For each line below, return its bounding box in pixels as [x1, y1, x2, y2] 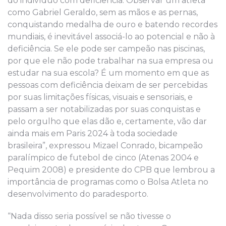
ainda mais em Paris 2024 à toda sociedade [8, 128, 178, 138]
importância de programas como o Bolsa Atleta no [8, 177, 208, 187]
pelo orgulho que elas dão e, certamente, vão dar [8, 116, 207, 126]
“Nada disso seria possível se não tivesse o [8, 211, 171, 221]
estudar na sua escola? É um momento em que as [8, 68, 209, 78]
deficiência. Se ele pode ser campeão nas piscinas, [8, 43, 205, 53]
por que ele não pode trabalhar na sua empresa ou [8, 55, 213, 66]
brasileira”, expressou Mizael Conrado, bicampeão [8, 140, 203, 150]
